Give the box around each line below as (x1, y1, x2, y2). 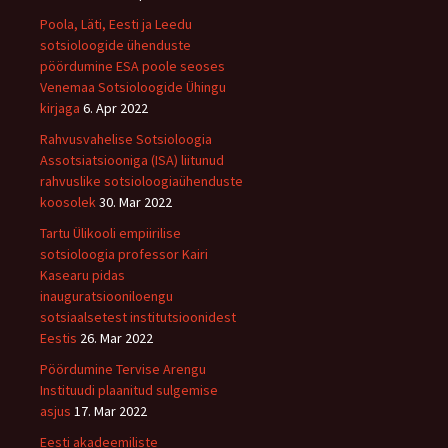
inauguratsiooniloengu (40, 286, 173, 305)
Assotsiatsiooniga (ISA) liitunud (40, 150, 224, 169)
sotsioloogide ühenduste (40, 35, 191, 54)
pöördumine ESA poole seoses (40, 56, 225, 75)
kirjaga (40, 98, 80, 117)
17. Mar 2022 (74, 401, 147, 420)
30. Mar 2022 (99, 192, 172, 211)
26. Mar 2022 (80, 328, 153, 347)
